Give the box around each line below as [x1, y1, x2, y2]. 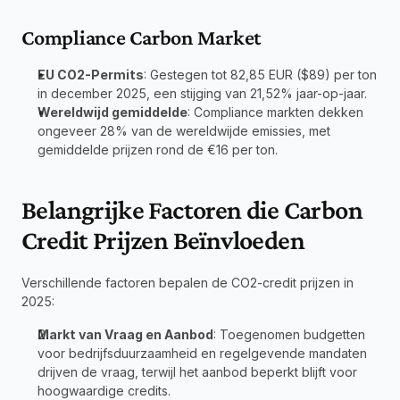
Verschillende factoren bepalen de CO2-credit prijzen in [21, 274, 354, 290]
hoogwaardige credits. [37, 382, 171, 398]
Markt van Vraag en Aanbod [37, 326, 213, 342]
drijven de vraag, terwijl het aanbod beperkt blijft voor [37, 363, 357, 379]
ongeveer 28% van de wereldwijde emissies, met [37, 122, 330, 138]
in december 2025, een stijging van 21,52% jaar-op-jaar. [37, 85, 367, 101]
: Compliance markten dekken [187, 104, 363, 120]
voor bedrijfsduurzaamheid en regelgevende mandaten [37, 345, 367, 361]
